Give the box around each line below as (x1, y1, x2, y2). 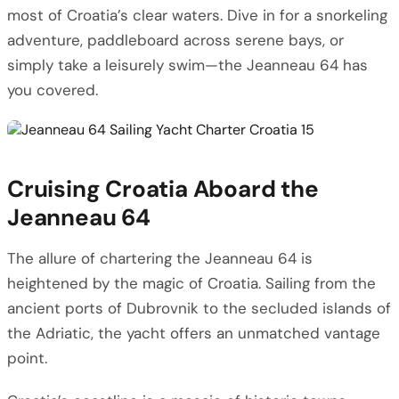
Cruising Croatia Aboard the (7, 174, 319, 204)
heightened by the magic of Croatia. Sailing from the (7, 273, 376, 293)
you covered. (7, 80, 98, 100)
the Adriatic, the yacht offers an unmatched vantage (7, 323, 380, 343)
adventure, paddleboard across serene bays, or (7, 30, 344, 50)
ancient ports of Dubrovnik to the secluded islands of (7, 298, 391, 318)
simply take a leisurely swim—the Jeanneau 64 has (7, 55, 368, 75)
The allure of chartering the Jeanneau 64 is (7, 248, 313, 268)
